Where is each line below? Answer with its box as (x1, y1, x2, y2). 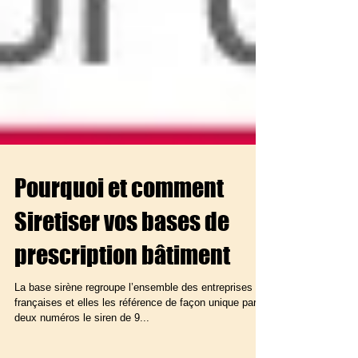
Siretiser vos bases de (14, 236, 229, 265)
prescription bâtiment (14, 269, 230, 298)
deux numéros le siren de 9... (14, 340, 149, 352)
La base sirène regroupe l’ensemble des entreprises (14, 310, 253, 322)
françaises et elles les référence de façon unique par (14, 325, 257, 337)
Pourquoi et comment (14, 202, 224, 231)
